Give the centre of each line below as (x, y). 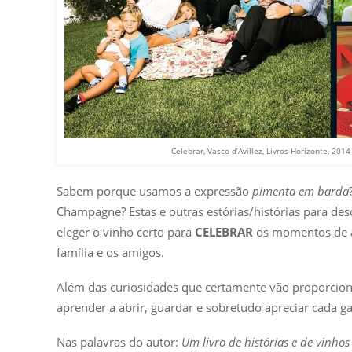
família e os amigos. (110, 252)
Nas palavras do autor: (119, 341)
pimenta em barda (301, 191)
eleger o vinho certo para (126, 231)
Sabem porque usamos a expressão (154, 191)
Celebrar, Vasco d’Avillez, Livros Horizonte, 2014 (261, 150)
